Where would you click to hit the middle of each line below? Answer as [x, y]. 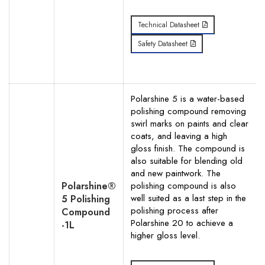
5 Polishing [86, 199]
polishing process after [174, 211]
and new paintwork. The [176, 173]
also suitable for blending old [187, 161]
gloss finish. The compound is [188, 148]
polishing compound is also [183, 186]
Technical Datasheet [169, 25]
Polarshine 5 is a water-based [188, 99]
